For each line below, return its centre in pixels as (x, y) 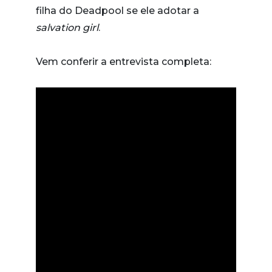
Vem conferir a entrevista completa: (124, 61)
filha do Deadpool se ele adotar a (117, 10)
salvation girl (67, 27)
